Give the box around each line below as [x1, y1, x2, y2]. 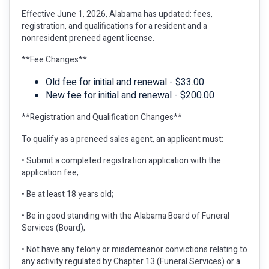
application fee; [22, 166, 79, 179]
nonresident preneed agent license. [22, 32, 156, 44]
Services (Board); [22, 222, 85, 234]
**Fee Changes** [22, 53, 87, 66]
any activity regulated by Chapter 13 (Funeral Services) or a [22, 255, 240, 268]
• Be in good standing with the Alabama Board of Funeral [22, 210, 229, 222]
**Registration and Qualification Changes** [22, 111, 182, 124]
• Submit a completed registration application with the [22, 154, 221, 167]
